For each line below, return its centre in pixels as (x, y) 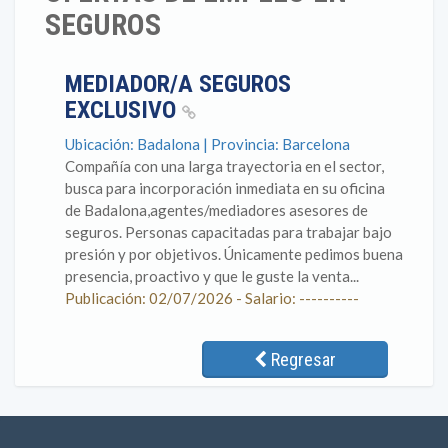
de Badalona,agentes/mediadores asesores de (216, 210)
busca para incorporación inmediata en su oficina (225, 188)
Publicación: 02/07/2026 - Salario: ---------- (212, 298)
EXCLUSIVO (123, 110)
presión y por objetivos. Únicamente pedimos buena (234, 254)
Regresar (301, 359)
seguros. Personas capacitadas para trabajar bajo (228, 232)
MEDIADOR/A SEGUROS (178, 84)
